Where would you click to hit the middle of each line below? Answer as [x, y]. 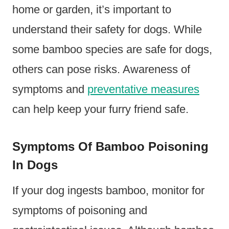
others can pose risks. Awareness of [101, 69]
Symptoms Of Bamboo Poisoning [110, 146]
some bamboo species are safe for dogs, [112, 49]
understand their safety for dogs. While [107, 29]
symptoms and [50, 89]
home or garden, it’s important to [92, 9]
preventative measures [143, 89]
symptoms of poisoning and [80, 210]
